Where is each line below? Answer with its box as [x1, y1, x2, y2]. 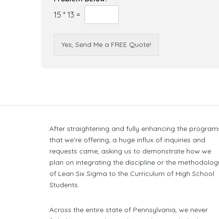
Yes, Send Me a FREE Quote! [61, 40, 151, 49]
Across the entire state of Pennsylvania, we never [49, 205, 208, 214]
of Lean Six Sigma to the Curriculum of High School [49, 169, 215, 178]
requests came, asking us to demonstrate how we [49, 147, 212, 155]
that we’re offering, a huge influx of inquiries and [49, 135, 206, 144]
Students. [49, 180, 80, 189]
